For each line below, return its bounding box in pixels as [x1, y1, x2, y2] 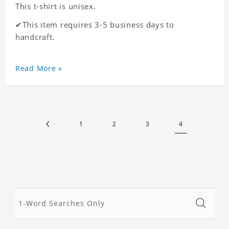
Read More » [15, 63, 62, 74]
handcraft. [15, 32, 55, 42]
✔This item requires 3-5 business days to [15, 19, 174, 30]
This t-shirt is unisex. [15, 1, 96, 12]
